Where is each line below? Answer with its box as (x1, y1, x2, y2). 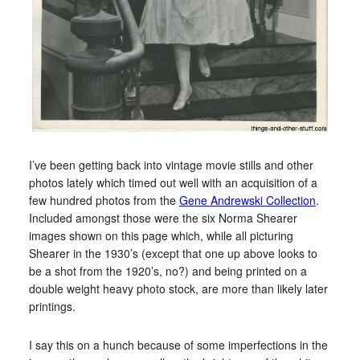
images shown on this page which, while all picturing (28, 227, 293, 244)
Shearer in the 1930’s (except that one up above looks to (28, 245, 317, 262)
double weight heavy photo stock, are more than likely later (28, 280, 328, 297)
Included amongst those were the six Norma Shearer (28, 210, 297, 227)
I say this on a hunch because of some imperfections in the (28, 337, 328, 354)
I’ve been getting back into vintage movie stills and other (28, 157, 313, 174)
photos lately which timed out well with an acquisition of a (28, 174, 317, 191)
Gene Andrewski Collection (178, 192, 316, 209)
